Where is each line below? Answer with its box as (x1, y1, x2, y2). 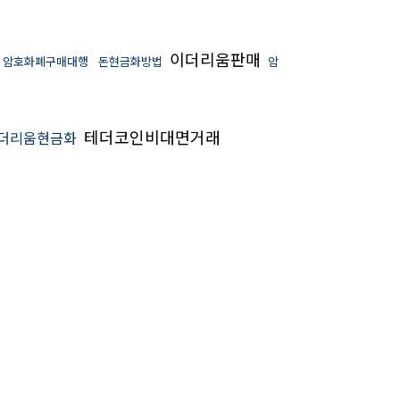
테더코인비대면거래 (79, 125, 221, 149)
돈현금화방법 (98, 53, 162, 71)
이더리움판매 (165, 47, 265, 71)
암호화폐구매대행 (3, 53, 88, 71)
